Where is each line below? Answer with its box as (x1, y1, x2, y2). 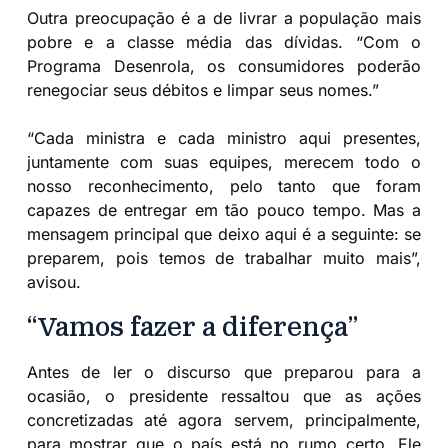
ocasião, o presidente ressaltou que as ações (26, 385, 422, 406)
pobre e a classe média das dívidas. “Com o (26, 32, 422, 53)
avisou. (26, 272, 81, 293)
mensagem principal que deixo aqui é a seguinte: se (26, 224, 422, 245)
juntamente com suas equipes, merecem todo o (26, 152, 422, 173)
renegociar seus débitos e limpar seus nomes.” (26, 80, 379, 101)
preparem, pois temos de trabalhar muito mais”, (26, 248, 422, 269)
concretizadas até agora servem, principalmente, (26, 409, 422, 430)
